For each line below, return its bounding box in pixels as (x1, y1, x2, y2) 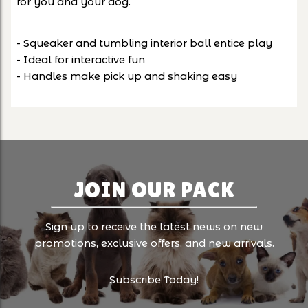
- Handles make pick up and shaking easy (16, 69, 237, 82)
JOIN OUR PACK (73, 176, 235, 202)
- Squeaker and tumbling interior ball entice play (16, 36, 272, 49)
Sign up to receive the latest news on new (45, 220, 263, 233)
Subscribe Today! (109, 273, 199, 286)
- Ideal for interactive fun (16, 53, 145, 66)
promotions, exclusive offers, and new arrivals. (34, 236, 274, 250)
